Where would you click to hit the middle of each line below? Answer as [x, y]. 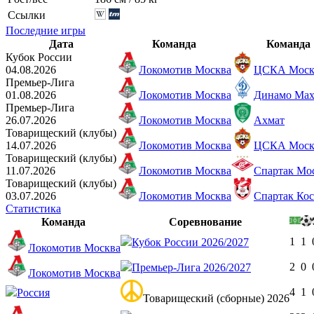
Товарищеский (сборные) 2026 [216, 298]
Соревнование [205, 221]
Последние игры [46, 30]
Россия [33, 292]
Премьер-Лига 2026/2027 [191, 267]
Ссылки [27, 15]
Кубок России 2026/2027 [190, 242]
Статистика [33, 208]
